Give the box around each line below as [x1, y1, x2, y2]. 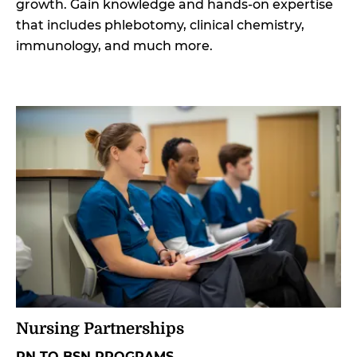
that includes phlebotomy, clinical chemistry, [16, 17, 304, 33]
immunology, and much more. [16, 37, 213, 53]
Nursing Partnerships [16, 319, 184, 338]
